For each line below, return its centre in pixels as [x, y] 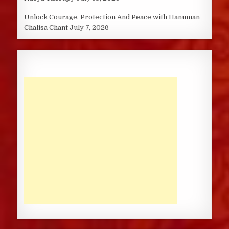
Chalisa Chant [46, 28]
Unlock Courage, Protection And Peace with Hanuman [112, 17]
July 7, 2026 [89, 28]
